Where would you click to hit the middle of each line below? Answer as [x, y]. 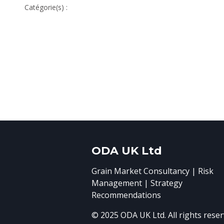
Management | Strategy [137, 183]
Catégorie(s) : [46, 7]
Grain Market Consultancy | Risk [152, 171]
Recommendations [126, 195]
